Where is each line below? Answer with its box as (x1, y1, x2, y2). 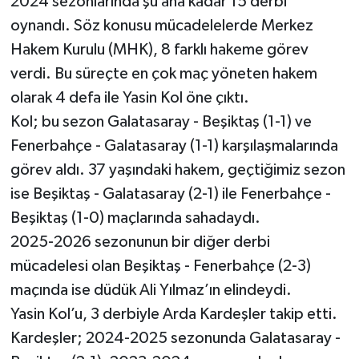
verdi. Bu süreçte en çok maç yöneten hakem (10, 66, 317, 83)
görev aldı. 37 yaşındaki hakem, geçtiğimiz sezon (10, 162, 345, 179)
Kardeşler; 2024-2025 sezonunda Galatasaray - (10, 330, 341, 347)
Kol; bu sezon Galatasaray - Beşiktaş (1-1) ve (10, 114, 312, 131)
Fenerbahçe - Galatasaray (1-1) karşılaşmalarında (10, 138, 338, 155)
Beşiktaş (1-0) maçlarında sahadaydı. (10, 210, 260, 227)
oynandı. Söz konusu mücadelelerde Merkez (10, 18, 313, 34)
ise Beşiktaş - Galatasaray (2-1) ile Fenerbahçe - (10, 186, 331, 203)
